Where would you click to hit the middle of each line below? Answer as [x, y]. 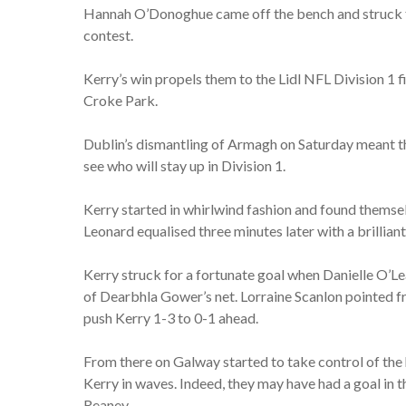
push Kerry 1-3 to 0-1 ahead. [171, 318]
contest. [108, 35]
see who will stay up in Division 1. [184, 166]
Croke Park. [121, 101]
